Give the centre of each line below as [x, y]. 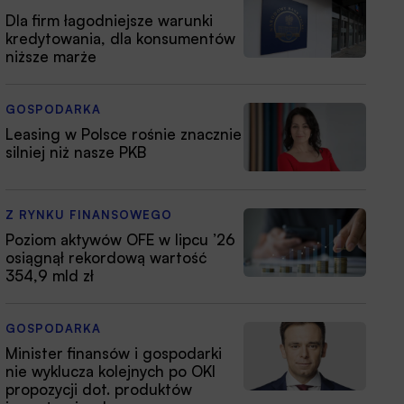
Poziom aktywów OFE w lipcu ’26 [120, 239]
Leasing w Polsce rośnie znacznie [124, 133]
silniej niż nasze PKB [76, 151]
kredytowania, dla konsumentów [120, 38]
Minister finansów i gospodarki [114, 353]
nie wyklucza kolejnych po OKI [110, 371]
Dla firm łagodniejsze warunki [109, 20]
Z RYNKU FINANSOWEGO [89, 214]
